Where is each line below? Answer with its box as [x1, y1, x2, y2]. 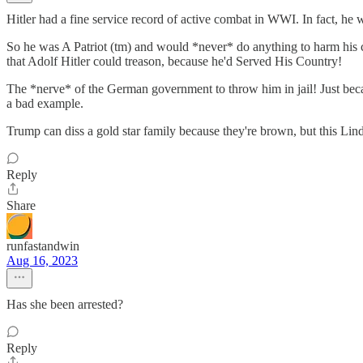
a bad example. [6, 96, 83, 111]
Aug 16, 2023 [6, 254, 78, 268]
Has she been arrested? [6, 297, 123, 312]
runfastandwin [6, 239, 79, 254]
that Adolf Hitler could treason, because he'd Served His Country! [6, 54, 342, 69]
